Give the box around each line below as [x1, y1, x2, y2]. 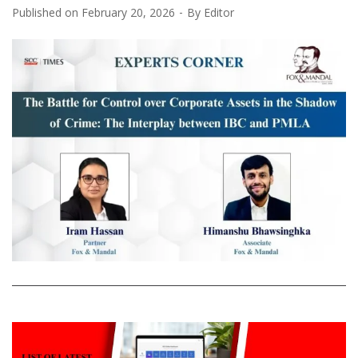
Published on [12, 4, 82, 20]
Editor [204, 4, 234, 20]
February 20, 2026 [82, 4, 175, 20]
